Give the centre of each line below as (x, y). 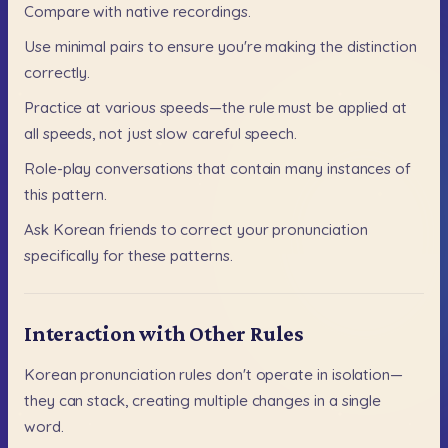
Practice (53, 107)
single (361, 401)
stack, (107, 401)
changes (280, 401)
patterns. (201, 256)
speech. (270, 133)
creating (161, 401)
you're (239, 46)
